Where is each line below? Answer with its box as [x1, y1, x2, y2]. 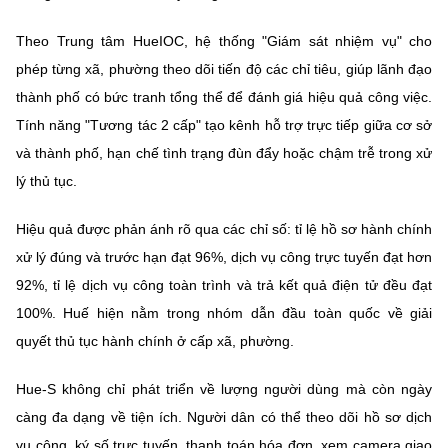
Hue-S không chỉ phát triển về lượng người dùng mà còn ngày [16, 381, 432, 398]
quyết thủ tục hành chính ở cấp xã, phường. [16, 333, 294, 350]
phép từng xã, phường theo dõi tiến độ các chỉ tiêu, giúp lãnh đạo [16, 61, 432, 78]
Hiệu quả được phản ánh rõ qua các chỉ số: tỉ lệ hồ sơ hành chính [16, 221, 432, 238]
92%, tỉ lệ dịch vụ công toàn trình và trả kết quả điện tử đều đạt [16, 277, 432, 294]
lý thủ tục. [16, 173, 77, 190]
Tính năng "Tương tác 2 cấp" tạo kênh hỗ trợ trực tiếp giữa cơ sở [16, 117, 432, 134]
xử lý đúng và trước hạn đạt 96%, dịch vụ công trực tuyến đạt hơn [16, 249, 432, 266]
